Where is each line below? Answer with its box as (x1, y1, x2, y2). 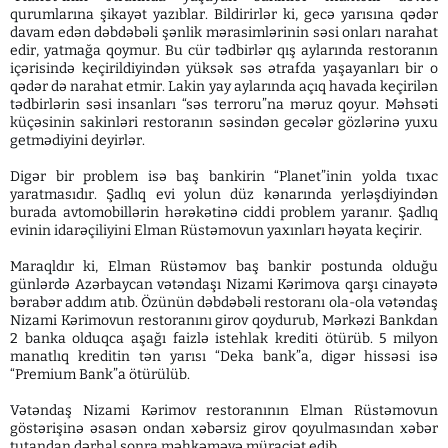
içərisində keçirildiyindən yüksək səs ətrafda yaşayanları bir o (10, 60, 438, 77)
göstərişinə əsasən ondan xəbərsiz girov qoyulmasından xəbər (10, 420, 438, 437)
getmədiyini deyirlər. (10, 132, 145, 149)
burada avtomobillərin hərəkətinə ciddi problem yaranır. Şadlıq (10, 204, 438, 221)
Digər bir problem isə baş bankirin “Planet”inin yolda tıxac (10, 168, 438, 185)
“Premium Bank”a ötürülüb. (10, 366, 190, 383)
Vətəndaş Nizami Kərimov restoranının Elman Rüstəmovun (10, 402, 438, 419)
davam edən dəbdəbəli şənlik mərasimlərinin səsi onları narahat (10, 24, 438, 41)
